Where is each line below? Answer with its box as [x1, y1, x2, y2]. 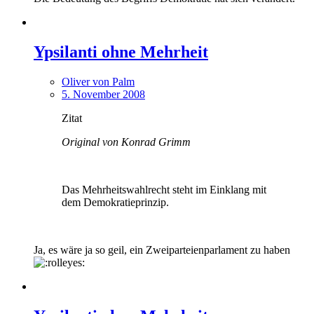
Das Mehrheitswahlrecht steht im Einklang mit [62, 184, 266, 196]
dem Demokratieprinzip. [62, 196, 169, 208]
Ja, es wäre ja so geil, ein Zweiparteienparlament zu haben [34, 244, 290, 256]
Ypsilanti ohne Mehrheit [34, 43, 208, 62]
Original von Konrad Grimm [62, 136, 191, 148]
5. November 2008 [62, 88, 145, 100]
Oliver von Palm [62, 76, 135, 88]
